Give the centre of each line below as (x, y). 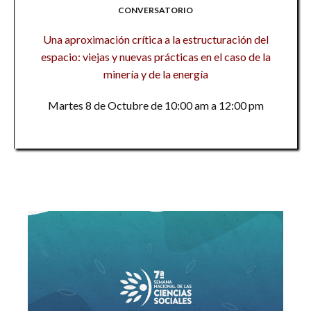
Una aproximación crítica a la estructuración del (155, 39)
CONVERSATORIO (155, 10)
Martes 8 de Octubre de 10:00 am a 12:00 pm (155, 105)
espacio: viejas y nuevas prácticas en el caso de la (155, 57)
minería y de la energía (155, 74)
